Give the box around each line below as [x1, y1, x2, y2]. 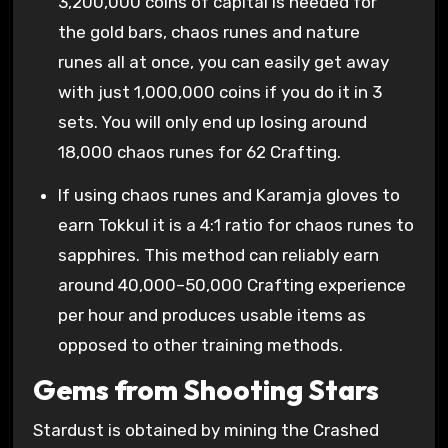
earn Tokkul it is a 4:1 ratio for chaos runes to [58, 214, 415, 235]
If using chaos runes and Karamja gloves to [58, 184, 401, 205]
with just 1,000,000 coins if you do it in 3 [58, 81, 383, 102]
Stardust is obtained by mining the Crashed [32, 419, 379, 440]
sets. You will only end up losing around [58, 111, 368, 132]
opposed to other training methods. [58, 334, 344, 355]
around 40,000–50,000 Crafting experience [58, 274, 407, 295]
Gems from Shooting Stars [32, 372, 379, 408]
